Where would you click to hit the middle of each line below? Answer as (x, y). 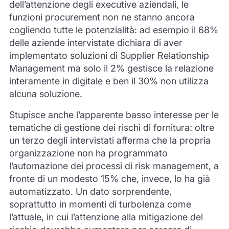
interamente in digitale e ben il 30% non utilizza (109, 81)
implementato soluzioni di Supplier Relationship (109, 55)
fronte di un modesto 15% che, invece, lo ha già (109, 178)
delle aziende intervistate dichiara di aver (96, 42)
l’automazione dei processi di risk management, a (114, 166)
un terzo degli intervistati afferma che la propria (110, 140)
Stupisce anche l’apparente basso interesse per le (114, 114)
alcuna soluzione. (45, 94)
